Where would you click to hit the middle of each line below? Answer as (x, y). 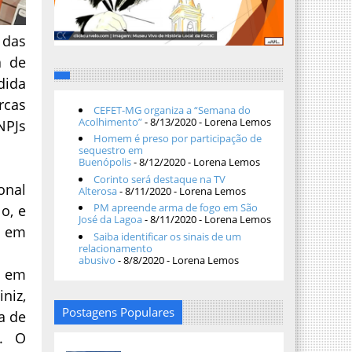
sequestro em (110, 150)
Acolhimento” (110, 121)
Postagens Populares (118, 312)
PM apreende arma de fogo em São (175, 208)
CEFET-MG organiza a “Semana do (172, 110)
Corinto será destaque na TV (159, 179)
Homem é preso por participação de (177, 139)
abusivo (97, 260)
